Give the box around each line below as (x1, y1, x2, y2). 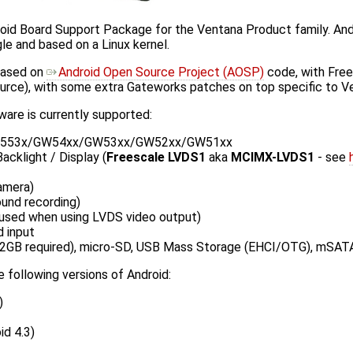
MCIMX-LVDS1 (231, 150, 314, 165)
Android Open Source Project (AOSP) (58, 65, 264, 80)
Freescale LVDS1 (106, 150, 206, 165)
